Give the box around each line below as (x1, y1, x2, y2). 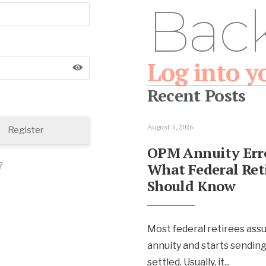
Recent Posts (147, 84, 246, 106)
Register (7, 125, 43, 136)
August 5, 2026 (147, 122, 193, 131)
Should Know (147, 176, 236, 195)
